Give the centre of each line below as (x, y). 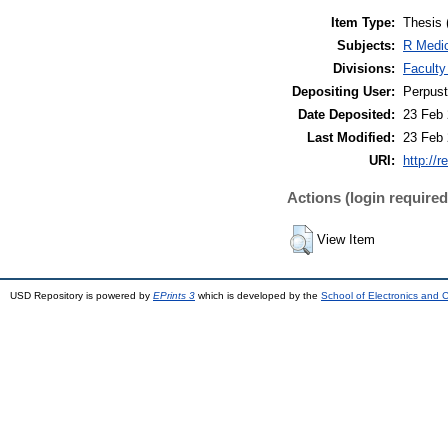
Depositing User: (343, 92)
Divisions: (364, 69)
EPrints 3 (174, 296)
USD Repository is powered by (81, 296)
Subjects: (366, 46)
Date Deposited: (346, 115)
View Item (346, 240)
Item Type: (363, 23)
